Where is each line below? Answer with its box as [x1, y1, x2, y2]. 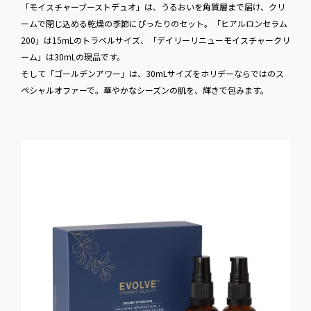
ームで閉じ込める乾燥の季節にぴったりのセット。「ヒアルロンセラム [21, 17, 287, 29]
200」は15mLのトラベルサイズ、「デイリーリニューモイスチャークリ [21, 33, 290, 46]
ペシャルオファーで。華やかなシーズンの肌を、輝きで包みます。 [21, 83, 269, 96]
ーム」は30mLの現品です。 [21, 50, 125, 62]
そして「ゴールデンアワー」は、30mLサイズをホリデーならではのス [21, 67, 284, 79]
